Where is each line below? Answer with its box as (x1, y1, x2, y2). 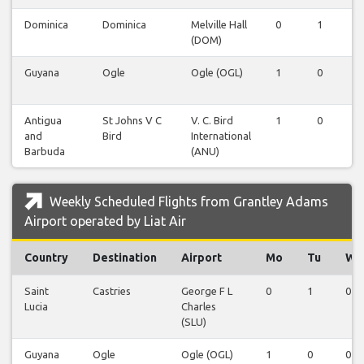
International (191, 130, 251, 142)
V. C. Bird (191, 115, 233, 127)
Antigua (24, 115, 62, 127)
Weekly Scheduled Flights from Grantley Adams (46, 194, 328, 210)
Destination (93, 251, 157, 265)
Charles (181, 301, 216, 313)
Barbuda (24, 145, 65, 158)
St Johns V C (102, 115, 162, 127)
